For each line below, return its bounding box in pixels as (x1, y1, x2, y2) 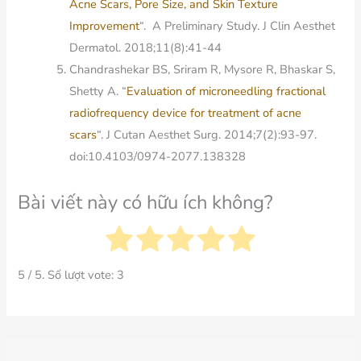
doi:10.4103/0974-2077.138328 (69, 147, 247, 164)
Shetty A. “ (69, 82, 127, 99)
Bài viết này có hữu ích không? (18, 189, 274, 216)
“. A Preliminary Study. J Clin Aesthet (139, 17, 336, 34)
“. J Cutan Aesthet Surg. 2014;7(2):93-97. (97, 126, 317, 143)
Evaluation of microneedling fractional (127, 82, 326, 99)
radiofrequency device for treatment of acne (69, 104, 302, 121)
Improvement (69, 17, 140, 34)
